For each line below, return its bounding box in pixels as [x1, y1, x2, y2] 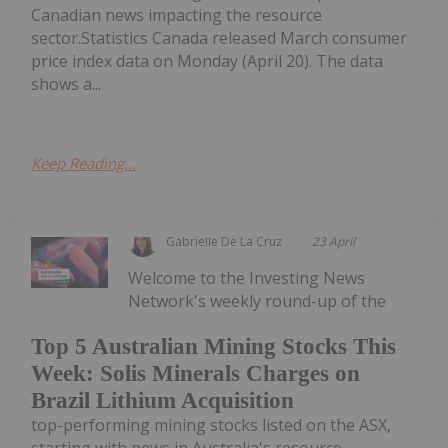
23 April [312, 232, 356, 250]
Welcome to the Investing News [128, 266, 366, 289]
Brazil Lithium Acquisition [31, 388, 294, 414]
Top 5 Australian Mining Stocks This [31, 334, 396, 360]
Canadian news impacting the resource [31, 3, 322, 26]
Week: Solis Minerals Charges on [31, 361, 360, 387]
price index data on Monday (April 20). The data [31, 49, 383, 72]
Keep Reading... [31, 152, 136, 173]
